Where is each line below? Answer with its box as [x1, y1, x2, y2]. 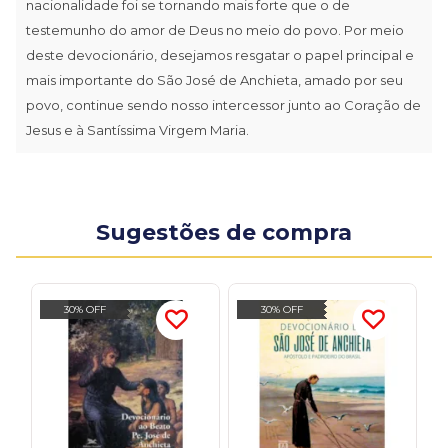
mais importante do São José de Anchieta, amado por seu [26, 71, 403, 88]
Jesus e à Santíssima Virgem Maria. [26, 121, 249, 138]
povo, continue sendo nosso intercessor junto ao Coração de [26, 96, 421, 113]
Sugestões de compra [96, 218, 352, 246]
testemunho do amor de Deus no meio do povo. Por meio [26, 21, 404, 38]
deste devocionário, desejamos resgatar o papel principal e [26, 46, 414, 63]
